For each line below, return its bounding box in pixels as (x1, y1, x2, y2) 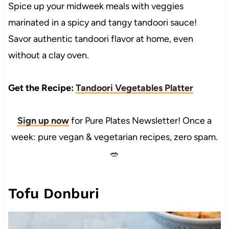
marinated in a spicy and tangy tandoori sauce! (8, 17, 197, 29)
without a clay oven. (8, 50, 89, 61)
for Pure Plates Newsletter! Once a (69, 115, 212, 127)
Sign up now (17, 115, 69, 127)
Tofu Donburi (8, 185, 99, 202)
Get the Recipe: (8, 82, 76, 94)
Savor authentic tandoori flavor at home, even (8, 33, 193, 45)
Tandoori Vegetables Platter (75, 82, 193, 94)
